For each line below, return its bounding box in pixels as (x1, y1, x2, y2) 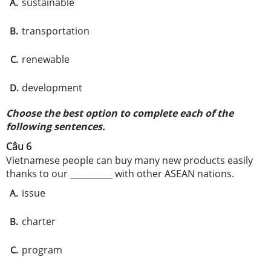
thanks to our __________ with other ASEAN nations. (6, 167, 234, 180)
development (22, 81, 82, 94)
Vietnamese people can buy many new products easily (6, 154, 253, 167)
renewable (22, 53, 70, 66)
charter (22, 215, 56, 228)
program (22, 243, 65, 256)
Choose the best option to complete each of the (6, 106, 233, 120)
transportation (22, 24, 90, 38)
